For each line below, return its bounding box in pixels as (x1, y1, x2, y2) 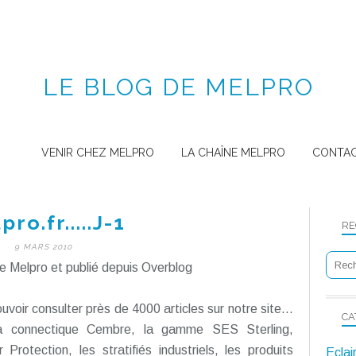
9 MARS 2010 (14, 242, 72, 251)
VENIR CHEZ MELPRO (41, 146, 154, 159)
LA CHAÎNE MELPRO (181, 146, 285, 159)
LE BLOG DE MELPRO (42, 73, 314, 101)
